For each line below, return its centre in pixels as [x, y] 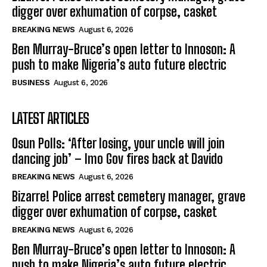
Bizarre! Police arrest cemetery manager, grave [129, 197]
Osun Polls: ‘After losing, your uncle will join [118, 144]
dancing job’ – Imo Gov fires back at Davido [117, 159]
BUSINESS [31, 83]
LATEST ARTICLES [50, 119]
